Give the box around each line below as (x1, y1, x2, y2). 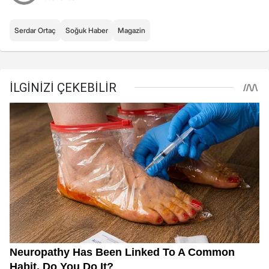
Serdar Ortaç (14, 26, 56, 35)
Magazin (118, 26, 145, 35)
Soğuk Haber (65, 26, 108, 35)
